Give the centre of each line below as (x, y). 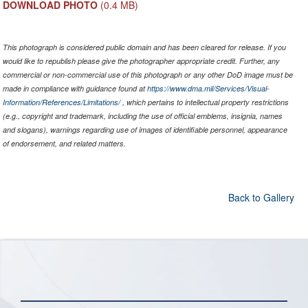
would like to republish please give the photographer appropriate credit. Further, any (141, 61)
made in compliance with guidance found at (75, 89)
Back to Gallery (261, 198)
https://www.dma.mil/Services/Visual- (208, 89)
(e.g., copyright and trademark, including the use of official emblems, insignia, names (142, 116)
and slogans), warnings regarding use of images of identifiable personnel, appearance (145, 130)
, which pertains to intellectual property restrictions (204, 102)
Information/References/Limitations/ (61, 102)
